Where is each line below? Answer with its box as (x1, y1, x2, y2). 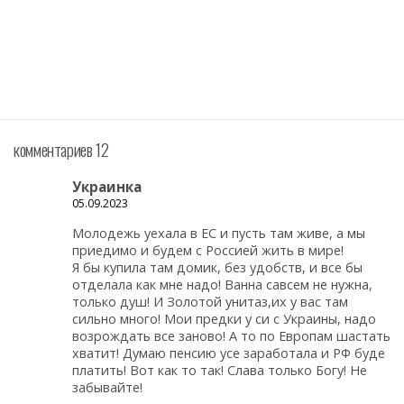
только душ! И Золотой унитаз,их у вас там (72, 292, 348, 310)
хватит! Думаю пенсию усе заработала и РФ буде (72, 344, 385, 362)
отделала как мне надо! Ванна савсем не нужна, (72, 275, 372, 293)
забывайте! (72, 378, 142, 396)
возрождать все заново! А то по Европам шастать (72, 326, 390, 344)
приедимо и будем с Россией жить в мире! (72, 241, 344, 259)
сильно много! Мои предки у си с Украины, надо (72, 309, 376, 327)
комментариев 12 (14, 136, 109, 161)
